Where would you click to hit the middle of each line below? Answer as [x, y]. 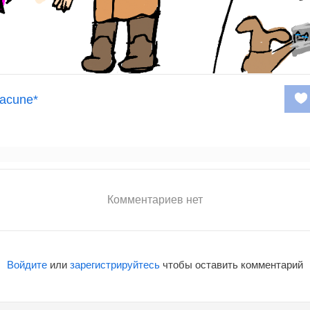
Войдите [27, 265]
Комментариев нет [155, 200]
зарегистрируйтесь [115, 265]
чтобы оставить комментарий [231, 265]
